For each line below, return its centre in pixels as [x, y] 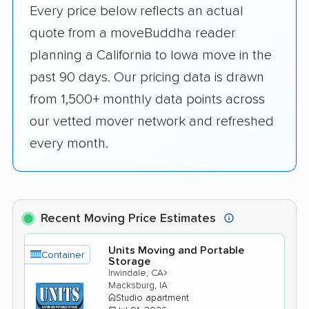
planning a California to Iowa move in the [151, 55]
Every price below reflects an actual [137, 11]
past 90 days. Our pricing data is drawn [147, 77]
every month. [69, 143]
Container [63, 255]
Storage [129, 261]
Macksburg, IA [138, 285]
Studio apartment [152, 298]
